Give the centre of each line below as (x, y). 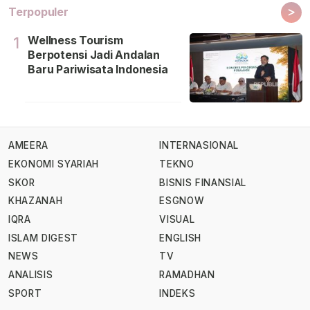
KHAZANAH (36, 201)
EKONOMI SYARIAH (54, 164)
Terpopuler (38, 11)
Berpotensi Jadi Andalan (94, 54)
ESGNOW (182, 201)
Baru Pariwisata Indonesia (98, 69)
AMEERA (28, 146)
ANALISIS (31, 275)
